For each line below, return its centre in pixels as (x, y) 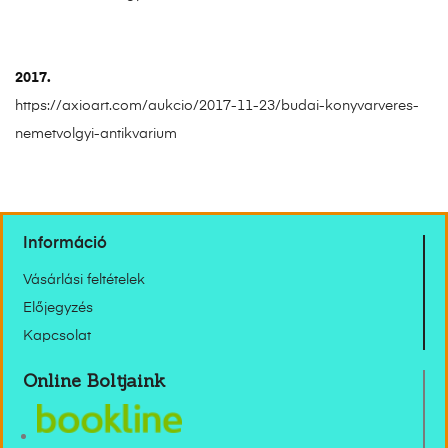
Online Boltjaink (94, 380)
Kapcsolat (57, 335)
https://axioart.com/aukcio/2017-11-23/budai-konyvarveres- (217, 105)
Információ (65, 243)
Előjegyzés (58, 307)
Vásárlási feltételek (84, 279)
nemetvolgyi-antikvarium (96, 133)
